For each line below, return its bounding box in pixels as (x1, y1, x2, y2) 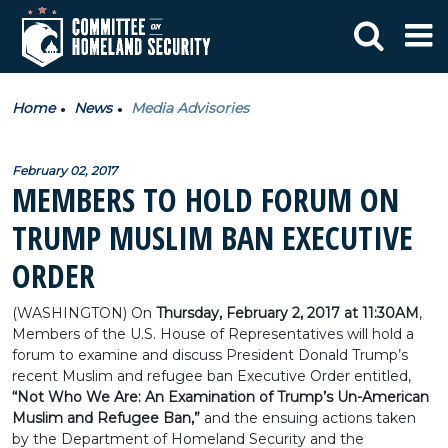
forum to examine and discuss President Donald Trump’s (12, 346, 408, 364)
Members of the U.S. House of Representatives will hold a (12, 325, 414, 343)
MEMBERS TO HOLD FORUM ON (12, 178, 399, 221)
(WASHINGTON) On (12, 304, 156, 322)
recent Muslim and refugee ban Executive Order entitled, (12, 367, 411, 385)
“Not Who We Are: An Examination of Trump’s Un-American (12, 388, 429, 406)
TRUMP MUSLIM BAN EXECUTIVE (12, 216, 413, 259)
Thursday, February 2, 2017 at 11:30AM (156, 304, 419, 322)
